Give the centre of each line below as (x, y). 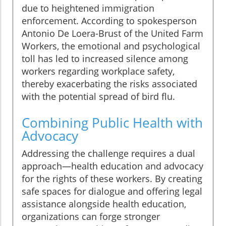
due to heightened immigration (88, 8)
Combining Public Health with (112, 123)
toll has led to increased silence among (105, 59)
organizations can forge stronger (91, 217)
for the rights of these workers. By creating (112, 179)
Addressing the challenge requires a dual (108, 154)
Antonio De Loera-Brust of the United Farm (112, 34)
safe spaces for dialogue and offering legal (112, 191)
